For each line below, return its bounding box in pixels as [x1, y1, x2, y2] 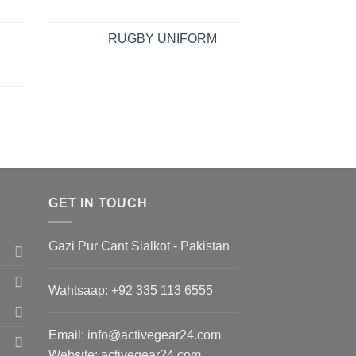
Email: [48, 328, 87, 342]
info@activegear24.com [87, 328, 221, 342]
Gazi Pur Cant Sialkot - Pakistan [48, 239, 230, 253]
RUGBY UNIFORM [108, 31, 217, 45]
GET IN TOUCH [48, 195, 148, 210]
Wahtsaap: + [48, 284, 118, 298]
